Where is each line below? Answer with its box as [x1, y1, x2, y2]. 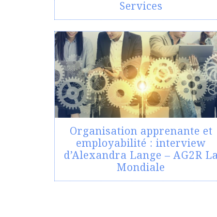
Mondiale [117, 160, 165, 174]
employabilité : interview [76, 136, 206, 150]
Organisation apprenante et [69, 124, 213, 138]
